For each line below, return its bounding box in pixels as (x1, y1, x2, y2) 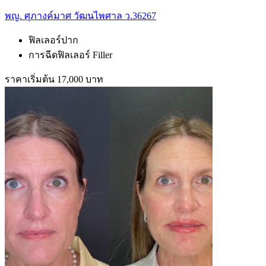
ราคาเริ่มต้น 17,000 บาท (5, 74, 103, 84)
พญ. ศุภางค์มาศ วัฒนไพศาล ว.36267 (5, 10, 156, 21)
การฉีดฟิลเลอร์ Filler (28, 49, 112, 60)
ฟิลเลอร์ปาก (28, 34, 78, 45)
